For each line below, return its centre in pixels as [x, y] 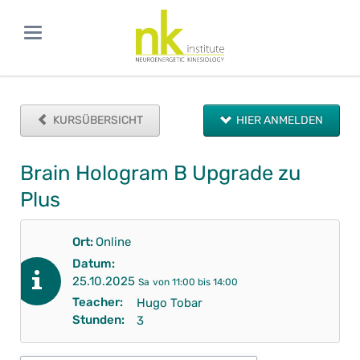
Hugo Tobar [169, 303]
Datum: [93, 263]
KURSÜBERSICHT [97, 120]
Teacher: [97, 302]
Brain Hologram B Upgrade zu [160, 173]
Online [113, 241]
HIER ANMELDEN [279, 120]
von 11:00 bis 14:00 [195, 282]
